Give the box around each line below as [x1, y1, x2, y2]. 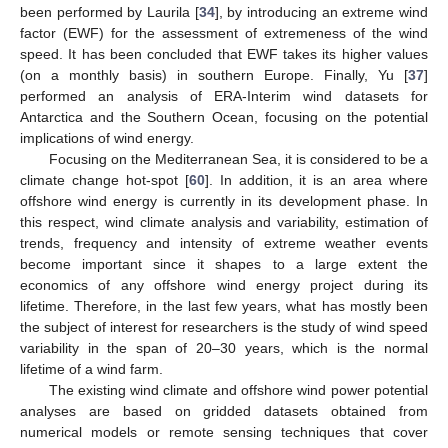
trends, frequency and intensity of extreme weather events [20, 234, 428, 251]
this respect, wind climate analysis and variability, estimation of [20, 213, 428, 230]
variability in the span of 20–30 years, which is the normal [20, 339, 428, 356]
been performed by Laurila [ [20, 3, 199, 20]
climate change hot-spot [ [20, 171, 189, 188]
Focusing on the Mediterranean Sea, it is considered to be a [48, 150, 428, 167]
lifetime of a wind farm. [20, 360, 163, 377]
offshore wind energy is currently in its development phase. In [20, 192, 428, 209]
